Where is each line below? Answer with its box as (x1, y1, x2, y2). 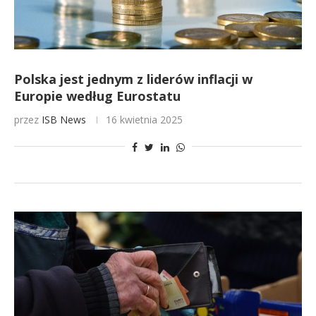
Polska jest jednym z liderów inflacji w (14, 71, 253, 87)
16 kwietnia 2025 (106, 113, 183, 126)
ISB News (42, 113, 86, 126)
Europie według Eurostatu (14, 87, 181, 104)
